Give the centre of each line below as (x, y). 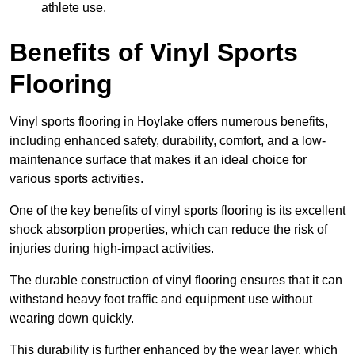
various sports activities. (76, 178)
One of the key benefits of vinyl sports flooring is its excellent (177, 210)
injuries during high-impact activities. (112, 248)
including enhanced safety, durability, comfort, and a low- (168, 140)
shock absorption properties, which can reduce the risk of (168, 229)
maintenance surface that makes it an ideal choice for (158, 159)
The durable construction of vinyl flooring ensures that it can (176, 280)
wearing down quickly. (72, 318)
